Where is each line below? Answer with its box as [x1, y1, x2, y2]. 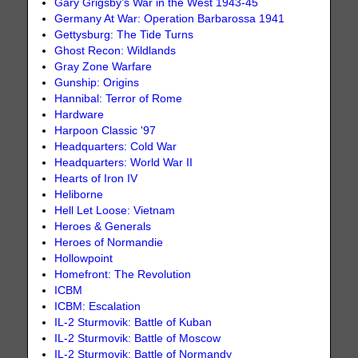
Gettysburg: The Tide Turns [54, 28, 194, 41]
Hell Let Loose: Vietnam [54, 204, 176, 217]
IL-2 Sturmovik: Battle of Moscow [54, 332, 221, 344]
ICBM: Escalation [54, 300, 141, 312]
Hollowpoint [54, 252, 113, 265]
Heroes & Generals [54, 220, 152, 233]
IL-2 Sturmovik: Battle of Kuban [54, 316, 213, 328]
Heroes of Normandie [54, 236, 164, 249]
